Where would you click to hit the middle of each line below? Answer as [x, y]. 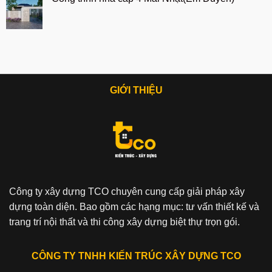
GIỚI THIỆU [136, 90]
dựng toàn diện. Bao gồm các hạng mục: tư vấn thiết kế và [134, 206]
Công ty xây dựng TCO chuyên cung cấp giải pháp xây [127, 191]
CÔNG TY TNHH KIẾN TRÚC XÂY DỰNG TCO [136, 256]
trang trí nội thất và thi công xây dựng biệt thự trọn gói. [126, 222]
